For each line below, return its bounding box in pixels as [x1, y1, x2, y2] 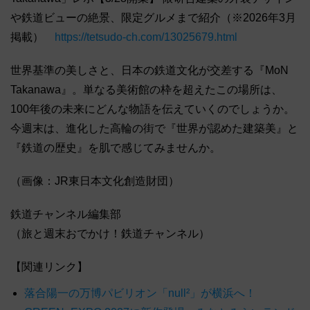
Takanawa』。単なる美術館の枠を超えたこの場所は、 [10, 84, 282, 96]
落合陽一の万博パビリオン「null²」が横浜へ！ [24, 287, 256, 300]
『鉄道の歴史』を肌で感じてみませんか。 [10, 142, 221, 154]
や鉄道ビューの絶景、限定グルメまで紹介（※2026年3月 [10, 12, 296, 24]
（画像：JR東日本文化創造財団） [10, 175, 179, 188]
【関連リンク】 [10, 261, 88, 273]
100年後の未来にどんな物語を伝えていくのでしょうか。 [10, 103, 295, 116]
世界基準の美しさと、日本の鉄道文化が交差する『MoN [10, 64, 289, 77]
